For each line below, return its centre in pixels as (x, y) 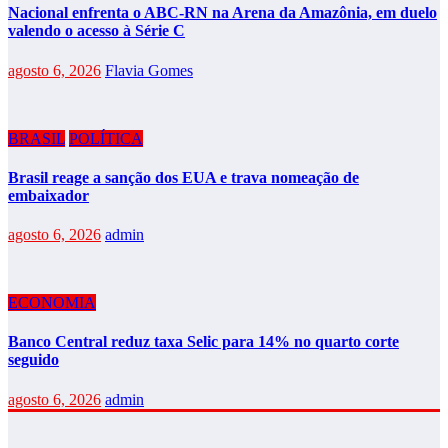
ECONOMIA (52, 303)
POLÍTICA (106, 138)
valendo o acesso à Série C (96, 31)
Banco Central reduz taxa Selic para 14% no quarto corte (203, 342)
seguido (33, 360)
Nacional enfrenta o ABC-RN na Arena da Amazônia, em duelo (222, 13)
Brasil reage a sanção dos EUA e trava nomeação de (183, 177)
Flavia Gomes (149, 70)
